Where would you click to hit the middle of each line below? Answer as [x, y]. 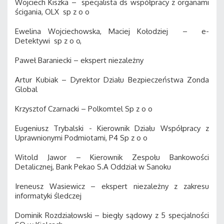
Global [26, 89]
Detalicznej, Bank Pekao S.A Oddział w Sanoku [93, 167]
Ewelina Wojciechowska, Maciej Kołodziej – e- [112, 31]
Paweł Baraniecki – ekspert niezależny [79, 60]
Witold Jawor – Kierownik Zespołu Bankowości [112, 157]
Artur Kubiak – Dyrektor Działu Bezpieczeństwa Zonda [112, 80]
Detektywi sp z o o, [48, 41]
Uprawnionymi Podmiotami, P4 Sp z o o [81, 138]
